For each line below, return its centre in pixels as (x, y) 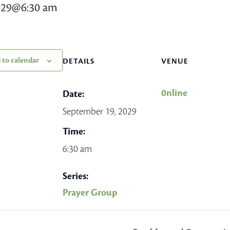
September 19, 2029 (100, 111)
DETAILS (79, 61)
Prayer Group (90, 193)
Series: (75, 176)
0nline (174, 93)
